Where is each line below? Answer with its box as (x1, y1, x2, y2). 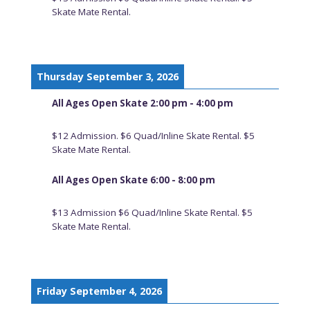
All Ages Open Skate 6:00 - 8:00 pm (51, 173, 215, 186)
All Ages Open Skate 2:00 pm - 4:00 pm (51, 97, 233, 110)
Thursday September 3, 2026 (36, 70, 179, 84)
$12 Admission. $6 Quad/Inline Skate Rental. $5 (51, 129, 255, 143)
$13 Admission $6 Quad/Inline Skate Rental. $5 (51, 206, 253, 219)
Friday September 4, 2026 (36, 284, 162, 298)
